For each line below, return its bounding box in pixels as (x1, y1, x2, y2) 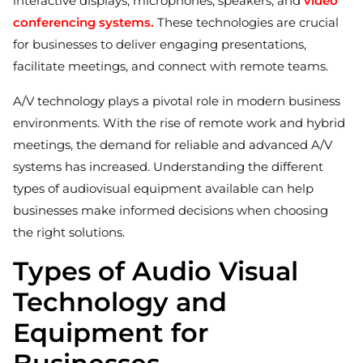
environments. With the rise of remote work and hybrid (13, 115, 345, 131)
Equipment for (13, 317, 208, 349)
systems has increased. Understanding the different (13, 159, 323, 175)
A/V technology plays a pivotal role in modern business (13, 93, 340, 109)
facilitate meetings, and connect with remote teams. (13, 58, 328, 75)
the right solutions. (13, 224, 125, 241)
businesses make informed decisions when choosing (13, 203, 328, 219)
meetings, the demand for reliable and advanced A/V (13, 137, 332, 153)
